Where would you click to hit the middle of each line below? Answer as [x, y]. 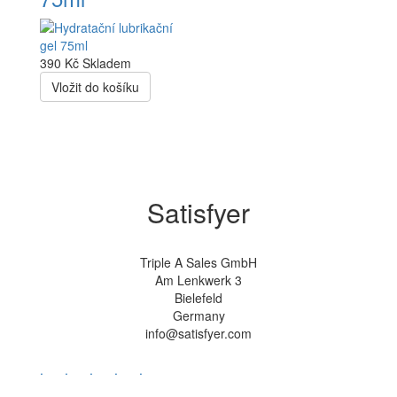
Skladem [107, 63]
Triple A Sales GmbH [198, 262]
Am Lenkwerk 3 [198, 280]
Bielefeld [198, 298]
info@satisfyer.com [198, 333]
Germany [198, 315]
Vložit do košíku [95, 87]
